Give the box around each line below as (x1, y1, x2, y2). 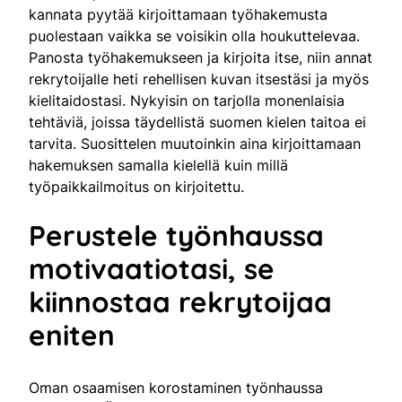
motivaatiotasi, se (29, 250, 275, 286)
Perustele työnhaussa (29, 217, 324, 253)
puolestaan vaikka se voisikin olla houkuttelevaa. (29, 26, 360, 45)
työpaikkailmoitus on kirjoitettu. (29, 177, 244, 196)
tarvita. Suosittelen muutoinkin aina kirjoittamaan (29, 134, 361, 153)
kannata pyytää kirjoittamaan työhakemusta (29, 4, 328, 23)
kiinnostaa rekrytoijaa (29, 284, 332, 319)
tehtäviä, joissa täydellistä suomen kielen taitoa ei (29, 112, 366, 131)
